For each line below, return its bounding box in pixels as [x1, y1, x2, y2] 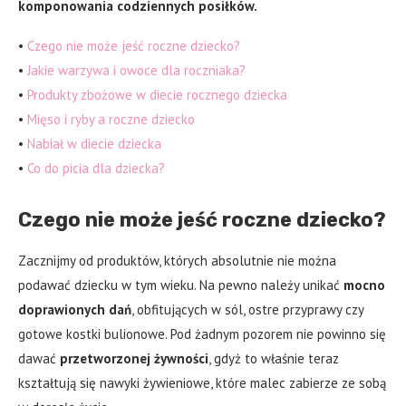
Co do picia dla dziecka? [27, 159, 165, 178]
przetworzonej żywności [60, 350, 208, 368]
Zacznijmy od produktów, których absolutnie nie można [18, 252, 336, 270]
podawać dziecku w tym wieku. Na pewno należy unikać [18, 276, 343, 295]
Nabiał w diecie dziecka [27, 135, 161, 153]
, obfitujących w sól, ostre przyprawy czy [131, 301, 363, 319]
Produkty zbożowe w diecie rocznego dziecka [27, 86, 287, 104]
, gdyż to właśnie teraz [208, 350, 339, 368]
